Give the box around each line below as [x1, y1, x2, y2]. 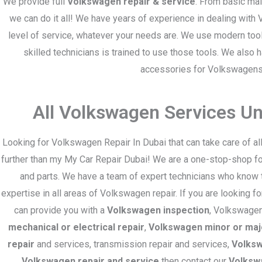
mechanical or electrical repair [8, 222, 144, 233]
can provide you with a [13, 205, 107, 216]
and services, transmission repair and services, [34, 239, 232, 250]
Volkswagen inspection [106, 205, 209, 216]
